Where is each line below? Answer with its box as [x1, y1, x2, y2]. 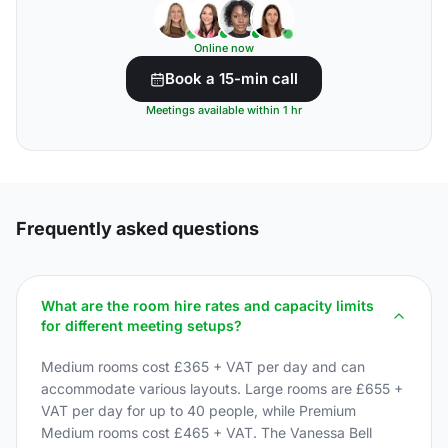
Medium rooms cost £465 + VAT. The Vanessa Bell [41, 424, 372, 441]
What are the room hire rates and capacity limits [41, 297, 374, 314]
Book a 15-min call [165, 69, 298, 88]
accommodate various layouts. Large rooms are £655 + [41, 380, 403, 397]
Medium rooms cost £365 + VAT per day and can [41, 358, 365, 375]
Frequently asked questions [16, 218, 259, 239]
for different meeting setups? [41, 317, 242, 334]
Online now [194, 41, 254, 55]
